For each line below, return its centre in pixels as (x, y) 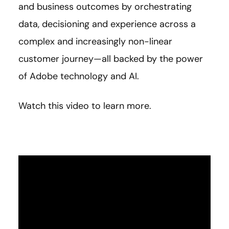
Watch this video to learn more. (85, 106)
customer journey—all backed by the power (111, 59)
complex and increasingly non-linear (95, 42)
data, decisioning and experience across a (107, 24)
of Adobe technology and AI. (79, 76)
